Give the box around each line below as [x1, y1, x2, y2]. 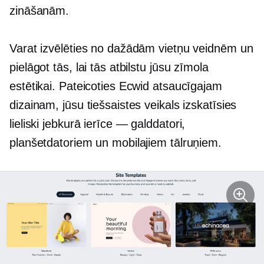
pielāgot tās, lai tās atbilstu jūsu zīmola [9, 60, 209, 74]
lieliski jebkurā [9, 117, 84, 130]
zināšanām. [9, 4, 70, 17]
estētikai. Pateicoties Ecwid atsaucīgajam [9, 79, 222, 93]
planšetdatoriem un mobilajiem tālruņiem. [9, 136, 222, 149]
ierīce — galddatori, [84, 117, 186, 130]
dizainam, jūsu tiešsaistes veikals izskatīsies [9, 98, 237, 111]
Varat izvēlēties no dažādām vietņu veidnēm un [9, 41, 253, 55]
